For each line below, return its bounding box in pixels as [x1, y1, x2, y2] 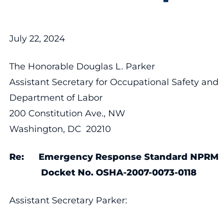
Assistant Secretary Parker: [9, 195, 127, 206]
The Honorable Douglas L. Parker [9, 61, 155, 72]
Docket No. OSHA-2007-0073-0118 [9, 167, 197, 178]
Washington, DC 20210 [9, 123, 111, 134]
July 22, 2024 [9, 33, 65, 44]
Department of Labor [9, 92, 103, 103]
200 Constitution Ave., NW [9, 108, 125, 119]
